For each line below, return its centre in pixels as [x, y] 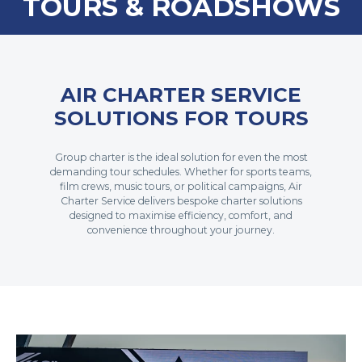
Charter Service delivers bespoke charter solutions [181, 201]
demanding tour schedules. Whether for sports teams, [181, 172]
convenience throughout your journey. [181, 230]
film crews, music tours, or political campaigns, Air [181, 186]
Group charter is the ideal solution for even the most [181, 157]
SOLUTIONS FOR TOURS [181, 118]
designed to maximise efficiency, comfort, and [181, 215]
